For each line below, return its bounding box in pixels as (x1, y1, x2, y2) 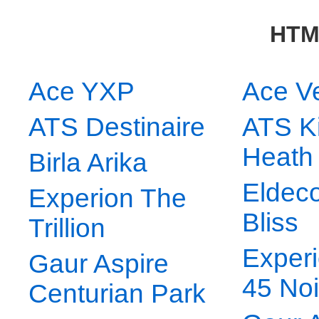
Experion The (28, 184, 187, 214)
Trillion (28, 214, 105, 244)
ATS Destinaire (28, 113, 205, 142)
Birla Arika (28, 148, 147, 178)
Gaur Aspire (28, 249, 169, 279)
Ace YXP (28, 77, 135, 107)
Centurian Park (28, 279, 206, 309)
